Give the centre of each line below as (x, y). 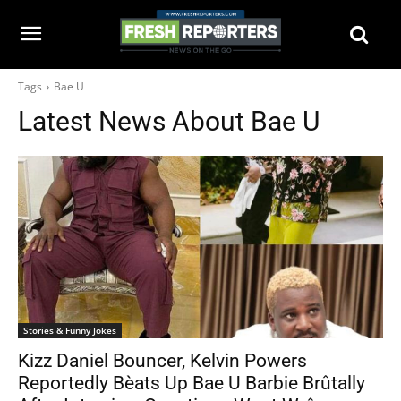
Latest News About (134, 121)
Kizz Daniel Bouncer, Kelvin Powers (162, 361)
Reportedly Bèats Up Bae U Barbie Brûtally (192, 383)
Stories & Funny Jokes (70, 330)
